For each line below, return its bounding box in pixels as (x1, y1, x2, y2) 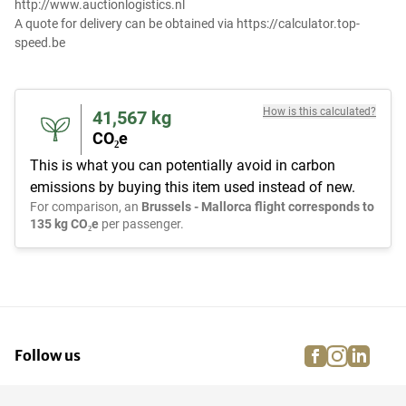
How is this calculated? (263, 105, 376, 119)
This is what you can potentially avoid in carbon (30, 157, 335, 175)
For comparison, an (30, 199, 141, 215)
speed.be (14, 35, 65, 51)
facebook (325, 344, 385, 362)
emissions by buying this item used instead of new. (30, 179, 355, 197)
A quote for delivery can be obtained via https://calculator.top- (14, 16, 360, 32)
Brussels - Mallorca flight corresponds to (141, 199, 374, 215)
